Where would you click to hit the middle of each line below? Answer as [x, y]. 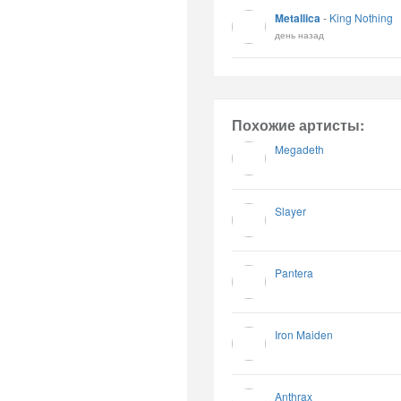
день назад [299, 34]
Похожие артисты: [298, 125]
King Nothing [361, 17]
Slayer [290, 211]
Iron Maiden [304, 334]
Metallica [298, 18]
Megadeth [299, 149]
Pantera [294, 273]
